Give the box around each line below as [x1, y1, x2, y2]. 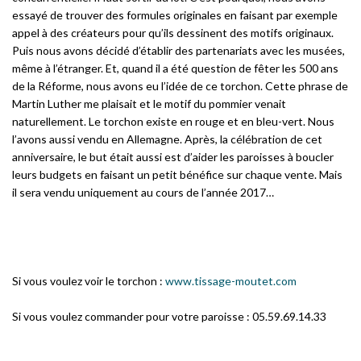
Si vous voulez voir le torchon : [12, 274, 165, 288]
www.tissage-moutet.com [165, 274, 297, 288]
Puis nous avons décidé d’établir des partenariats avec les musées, [12, 44, 345, 57]
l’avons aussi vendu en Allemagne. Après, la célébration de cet [12, 132, 322, 146]
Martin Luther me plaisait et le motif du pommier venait [12, 97, 286, 110]
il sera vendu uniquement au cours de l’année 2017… [12, 185, 274, 199]
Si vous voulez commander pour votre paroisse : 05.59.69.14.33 [12, 309, 326, 323]
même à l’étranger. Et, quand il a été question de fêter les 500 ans [12, 61, 338, 75]
